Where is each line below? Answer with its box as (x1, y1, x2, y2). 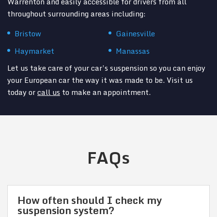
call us (37, 86, 60, 98)
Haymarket (15, 45, 54, 57)
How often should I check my (17, 192, 162, 209)
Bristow (15, 28, 41, 40)
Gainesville (116, 28, 155, 40)
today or (7, 86, 37, 98)
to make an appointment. (60, 86, 151, 98)
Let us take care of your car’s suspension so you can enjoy (7, 62, 205, 74)
